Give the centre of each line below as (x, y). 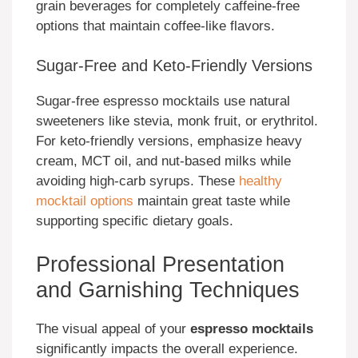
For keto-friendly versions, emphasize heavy (169, 141)
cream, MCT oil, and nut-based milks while (163, 161)
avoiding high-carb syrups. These (137, 181)
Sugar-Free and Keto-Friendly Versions (174, 66)
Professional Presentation (160, 264)
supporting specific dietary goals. (135, 221)
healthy (261, 181)
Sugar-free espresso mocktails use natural (163, 101)
